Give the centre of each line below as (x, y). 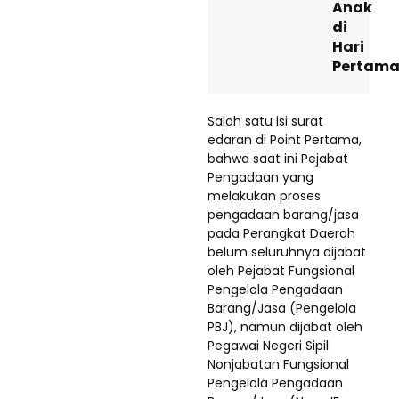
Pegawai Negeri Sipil (268, 345)
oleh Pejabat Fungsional (281, 270)
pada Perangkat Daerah (281, 233)
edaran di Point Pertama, (285, 139)
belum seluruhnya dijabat (287, 252)
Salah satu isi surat (265, 121)
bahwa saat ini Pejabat (278, 158)
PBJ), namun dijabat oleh (285, 326)
